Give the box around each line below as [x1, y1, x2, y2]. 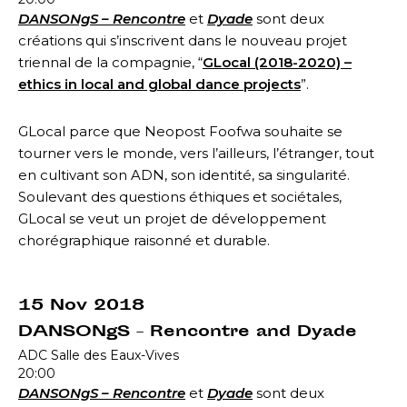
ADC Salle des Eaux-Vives [18, 346, 179, 363]
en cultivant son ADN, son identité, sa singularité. [18, 165, 350, 184]
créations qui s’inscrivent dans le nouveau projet [18, 31, 347, 49]
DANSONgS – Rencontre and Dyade [18, 320, 357, 344]
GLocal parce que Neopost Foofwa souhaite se [18, 122, 342, 140]
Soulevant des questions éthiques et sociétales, [18, 187, 342, 205]
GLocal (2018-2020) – [203, 53, 352, 71]
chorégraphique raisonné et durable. [18, 231, 270, 249]
